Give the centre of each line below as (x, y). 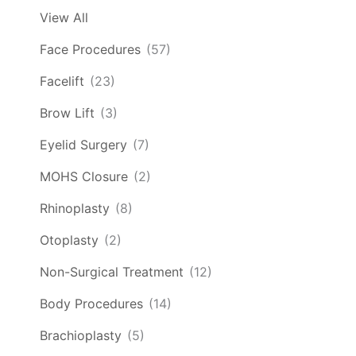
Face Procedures (90, 50)
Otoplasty (69, 240)
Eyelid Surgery (83, 145)
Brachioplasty (81, 336)
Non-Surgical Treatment (112, 272)
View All (64, 18)
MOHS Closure (84, 177)
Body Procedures (91, 304)
